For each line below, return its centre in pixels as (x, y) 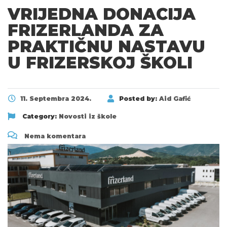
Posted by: (139, 98)
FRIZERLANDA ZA (86, 30)
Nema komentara (54, 136)
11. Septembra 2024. (56, 98)
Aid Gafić (175, 98)
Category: (40, 116)
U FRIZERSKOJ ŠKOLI (100, 62)
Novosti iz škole (88, 116)
